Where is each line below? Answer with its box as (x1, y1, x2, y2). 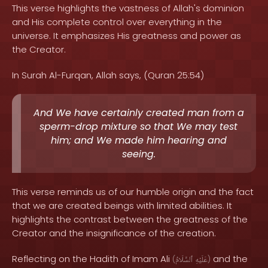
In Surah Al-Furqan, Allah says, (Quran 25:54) (12, 69, 204, 81)
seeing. (121, 147, 156, 161)
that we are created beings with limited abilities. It (12, 199, 232, 212)
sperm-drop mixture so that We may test (39, 120, 237, 133)
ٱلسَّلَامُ (175, 254, 193, 267)
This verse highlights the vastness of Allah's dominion (12, 2, 244, 14)
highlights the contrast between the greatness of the (12, 213, 248, 226)
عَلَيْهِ (195, 254, 208, 267)
